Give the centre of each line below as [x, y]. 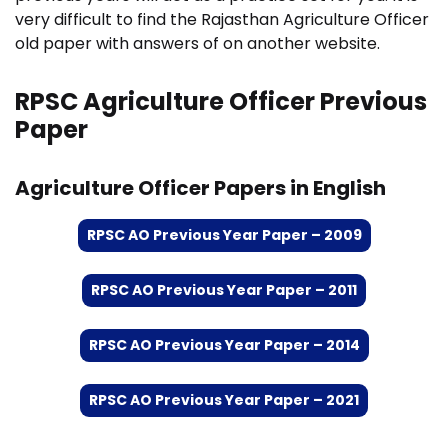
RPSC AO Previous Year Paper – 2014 [224, 345]
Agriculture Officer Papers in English [200, 188]
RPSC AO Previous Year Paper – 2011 [224, 290]
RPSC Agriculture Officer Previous [221, 101]
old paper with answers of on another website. [197, 43]
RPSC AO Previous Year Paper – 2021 [224, 400]
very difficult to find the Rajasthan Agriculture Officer [222, 19]
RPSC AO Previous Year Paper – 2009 [224, 235]
